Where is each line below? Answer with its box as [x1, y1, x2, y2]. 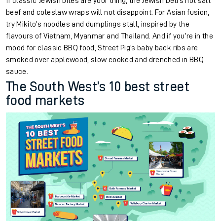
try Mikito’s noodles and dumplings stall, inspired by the [6, 20, 189, 29]
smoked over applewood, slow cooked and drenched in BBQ [6, 56, 204, 64]
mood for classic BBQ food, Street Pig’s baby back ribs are [6, 44, 198, 52]
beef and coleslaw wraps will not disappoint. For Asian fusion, [6, 8, 210, 17]
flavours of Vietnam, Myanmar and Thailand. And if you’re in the [6, 32, 214, 40]
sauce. [6, 68, 29, 76]
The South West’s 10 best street [6, 80, 189, 94]
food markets [6, 94, 85, 108]
